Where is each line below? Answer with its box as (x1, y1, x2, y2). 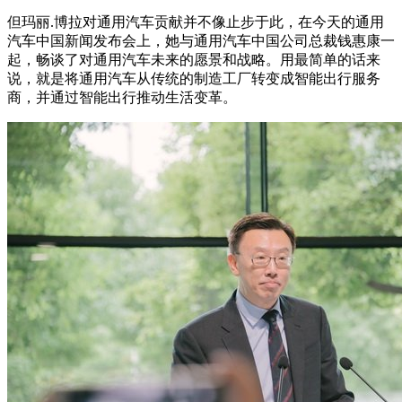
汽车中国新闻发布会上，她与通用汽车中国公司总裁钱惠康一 (7, 33, 395, 49)
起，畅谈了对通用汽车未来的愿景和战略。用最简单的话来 (7, 52, 380, 68)
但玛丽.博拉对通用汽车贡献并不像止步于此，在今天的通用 (7, 14, 384, 31)
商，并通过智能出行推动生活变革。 (7, 90, 237, 106)
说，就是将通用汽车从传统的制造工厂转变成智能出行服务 (7, 71, 380, 87)
